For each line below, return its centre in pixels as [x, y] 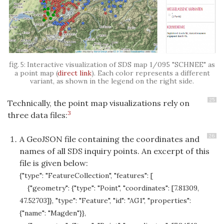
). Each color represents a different [150, 73]
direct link [74, 73]
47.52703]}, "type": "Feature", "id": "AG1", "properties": [105, 201]
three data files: [37, 115]
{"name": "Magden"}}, [53, 213]
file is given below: [54, 163]
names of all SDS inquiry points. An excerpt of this [114, 151]
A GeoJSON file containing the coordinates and [109, 139]
